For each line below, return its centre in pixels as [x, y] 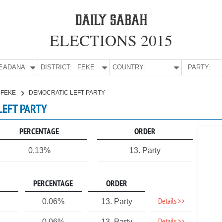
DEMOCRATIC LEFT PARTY [67, 93]
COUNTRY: [129, 67]
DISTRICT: [56, 67]
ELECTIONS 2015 [111, 40]
